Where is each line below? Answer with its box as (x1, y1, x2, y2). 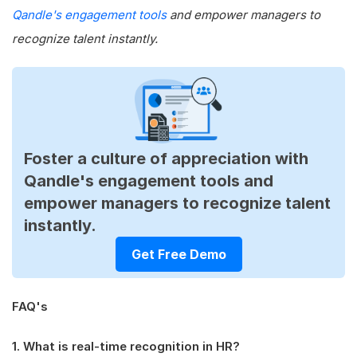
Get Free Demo (131, 245, 226, 262)
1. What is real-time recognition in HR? (12, 338, 240, 354)
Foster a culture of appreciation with (24, 148, 308, 168)
